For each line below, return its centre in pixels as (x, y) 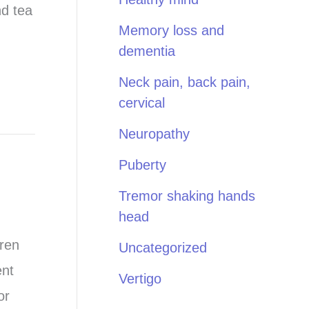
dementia (147, 51)
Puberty (142, 165)
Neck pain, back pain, (185, 82)
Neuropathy (154, 134)
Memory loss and (171, 30)
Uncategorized (163, 248)
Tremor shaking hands (187, 196)
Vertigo (140, 279)
